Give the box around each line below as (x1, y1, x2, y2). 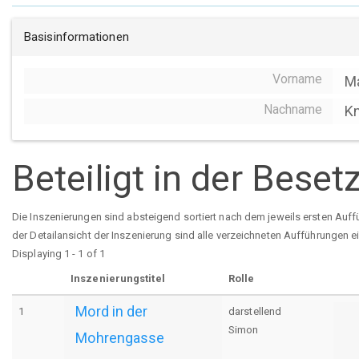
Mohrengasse (75, 329, 165, 346)
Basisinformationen (24, 30, 129, 45)
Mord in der (75, 302, 148, 320)
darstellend (228, 305, 282, 317)
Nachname (263, 101, 323, 117)
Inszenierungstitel (71, 272, 165, 284)
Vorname (272, 71, 323, 87)
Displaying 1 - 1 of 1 (12, 247, 106, 260)
